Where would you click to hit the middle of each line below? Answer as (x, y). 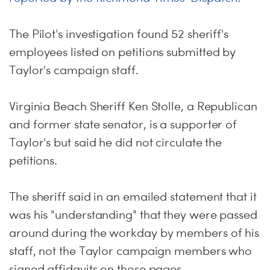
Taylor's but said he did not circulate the (116, 142)
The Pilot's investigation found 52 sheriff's (119, 34)
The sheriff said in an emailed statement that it (133, 196)
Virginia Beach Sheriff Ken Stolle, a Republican (133, 106)
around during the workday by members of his (134, 233)
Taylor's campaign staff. (74, 70)
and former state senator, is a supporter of (123, 124)
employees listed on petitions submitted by (123, 52)
